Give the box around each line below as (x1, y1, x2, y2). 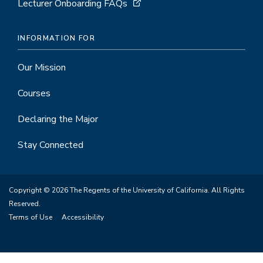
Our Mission (18, 61, 66, 74)
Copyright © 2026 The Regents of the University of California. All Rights (9, 186, 245, 195)
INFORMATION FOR (18, 33, 95, 43)
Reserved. (9, 199, 41, 208)
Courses (18, 87, 50, 100)
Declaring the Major (18, 113, 98, 126)
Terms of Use (9, 213, 52, 222)
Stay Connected (18, 139, 83, 151)
